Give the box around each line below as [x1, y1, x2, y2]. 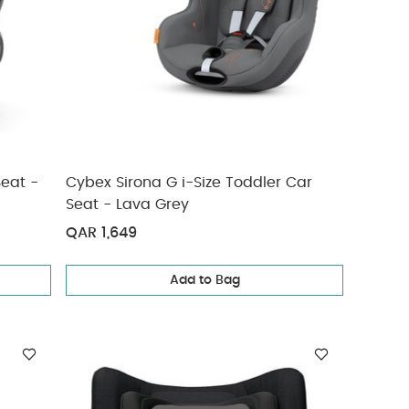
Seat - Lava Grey [66, 197, 190, 212]
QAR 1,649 [66, 225, 138, 240]
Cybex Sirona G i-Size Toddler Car [66, 175, 313, 190]
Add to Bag [169, 274, 240, 287]
